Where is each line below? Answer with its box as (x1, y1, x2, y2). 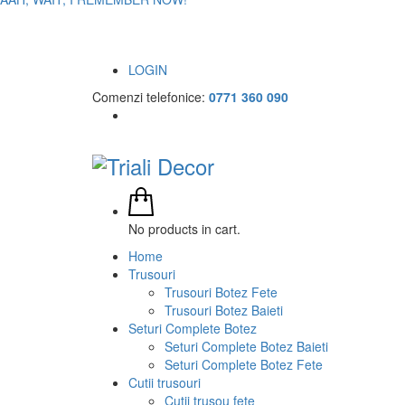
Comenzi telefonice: (92, 88, 209, 106)
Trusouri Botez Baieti (165, 300, 283, 319)
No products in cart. (128, 219, 240, 238)
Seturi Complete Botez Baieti (165, 336, 328, 355)
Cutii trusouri (128, 372, 201, 391)
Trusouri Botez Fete (165, 282, 278, 301)
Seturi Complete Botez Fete (165, 354, 323, 373)
